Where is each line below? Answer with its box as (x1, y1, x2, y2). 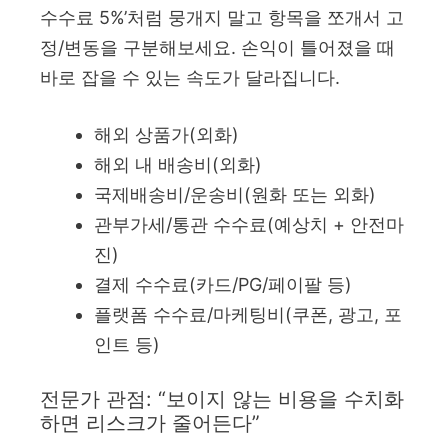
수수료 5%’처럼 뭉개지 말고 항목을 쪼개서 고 (40, 6, 404, 28)
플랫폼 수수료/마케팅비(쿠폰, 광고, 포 (94, 303, 402, 325)
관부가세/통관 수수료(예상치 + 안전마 (94, 213, 404, 235)
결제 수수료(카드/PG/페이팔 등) (94, 273, 352, 295)
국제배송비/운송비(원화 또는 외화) (94, 183, 376, 205)
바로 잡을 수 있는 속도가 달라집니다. (40, 66, 340, 88)
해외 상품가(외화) (94, 123, 239, 145)
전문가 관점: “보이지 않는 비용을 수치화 (40, 386, 404, 411)
